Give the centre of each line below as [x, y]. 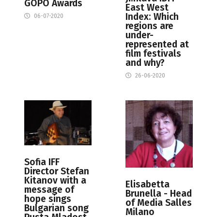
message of [49, 189]
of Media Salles [159, 202]
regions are [149, 26]
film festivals [153, 53]
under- [139, 35]
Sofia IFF [42, 162]
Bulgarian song [56, 208]
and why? [145, 62]
